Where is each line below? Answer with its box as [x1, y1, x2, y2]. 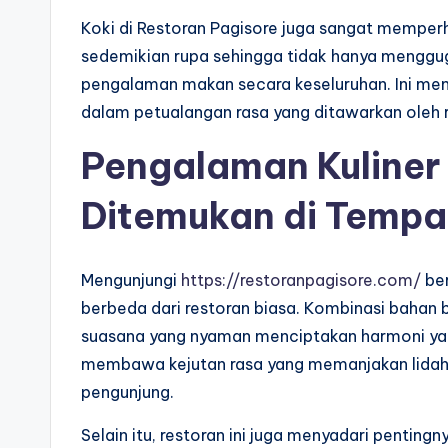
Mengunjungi [81, 270, 181, 291]
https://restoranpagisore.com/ [181, 270, 421, 291]
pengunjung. [81, 382, 174, 403]
